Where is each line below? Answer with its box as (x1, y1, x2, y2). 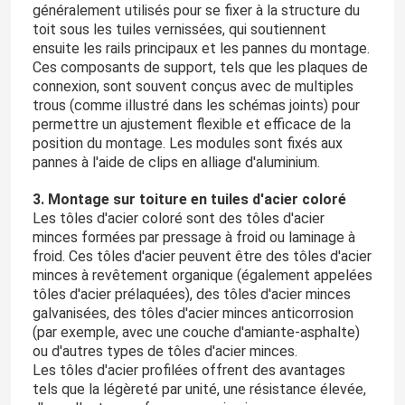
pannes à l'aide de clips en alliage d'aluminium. (32, 154, 320, 172)
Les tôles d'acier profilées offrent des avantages (32, 362, 345, 380)
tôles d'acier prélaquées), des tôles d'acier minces (32, 286, 351, 304)
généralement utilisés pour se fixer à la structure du (32, 2, 360, 20)
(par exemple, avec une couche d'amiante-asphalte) (32, 324, 360, 342)
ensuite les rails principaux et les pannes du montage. (32, 40, 370, 58)
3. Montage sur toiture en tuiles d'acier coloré (32, 191, 346, 209)
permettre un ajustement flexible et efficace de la (32, 116, 351, 134)
